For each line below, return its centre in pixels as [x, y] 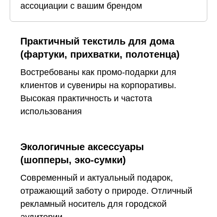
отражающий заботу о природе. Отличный [106, 191]
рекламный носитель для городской [93, 204]
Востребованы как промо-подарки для [98, 72]
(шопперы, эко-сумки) [73, 160]
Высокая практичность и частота [86, 98]
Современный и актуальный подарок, [97, 178]
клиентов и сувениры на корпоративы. [98, 85]
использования [51, 111]
